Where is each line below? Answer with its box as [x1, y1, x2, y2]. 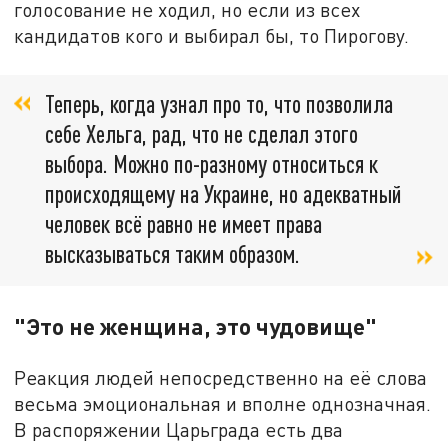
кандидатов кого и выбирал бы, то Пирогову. [14, 24, 410, 48]
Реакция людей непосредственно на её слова [14, 365, 428, 389]
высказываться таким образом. [45, 238, 300, 268]
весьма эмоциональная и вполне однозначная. [14, 391, 432, 415]
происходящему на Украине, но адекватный [45, 178, 402, 208]
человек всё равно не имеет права [45, 208, 322, 238]
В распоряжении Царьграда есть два [14, 417, 344, 441]
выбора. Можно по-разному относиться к [45, 148, 378, 178]
